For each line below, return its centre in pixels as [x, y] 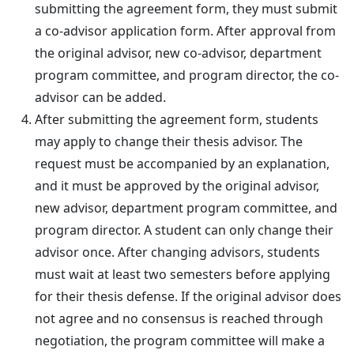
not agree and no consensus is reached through [179, 318]
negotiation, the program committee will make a [180, 340]
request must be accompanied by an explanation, [182, 163]
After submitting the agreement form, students [177, 119]
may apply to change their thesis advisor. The [169, 141]
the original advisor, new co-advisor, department [178, 53]
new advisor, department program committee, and [186, 207]
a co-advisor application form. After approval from [185, 30]
